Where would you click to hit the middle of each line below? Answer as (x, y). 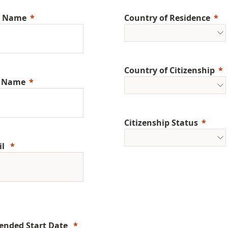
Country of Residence (167, 18)
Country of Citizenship (169, 70)
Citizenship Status (161, 123)
